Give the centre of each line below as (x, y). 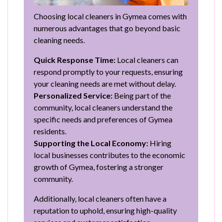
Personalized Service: (73, 95)
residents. (50, 131)
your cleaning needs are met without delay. (105, 83)
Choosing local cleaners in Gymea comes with (110, 16)
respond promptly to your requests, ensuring (108, 71)
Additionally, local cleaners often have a (100, 198)
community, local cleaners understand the (103, 107)
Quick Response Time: (75, 59)
